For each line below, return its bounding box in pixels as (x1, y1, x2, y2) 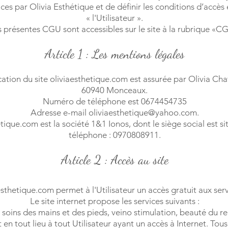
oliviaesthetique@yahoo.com (88, 107, 197, 118)
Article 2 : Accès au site (61, 152, 168, 167)
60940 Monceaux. (81, 85, 148, 95)
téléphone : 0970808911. (68, 130, 161, 140)
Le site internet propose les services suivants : (30, 196, 199, 206)
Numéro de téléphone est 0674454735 (42, 96, 187, 106)
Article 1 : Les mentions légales (44, 46, 185, 62)
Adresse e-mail (30, 107, 89, 118)
